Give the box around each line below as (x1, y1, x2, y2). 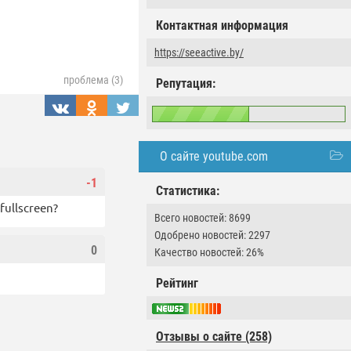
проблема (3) (63, 74, 123, 87)
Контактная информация (156, 18, 288, 33)
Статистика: (156, 183, 219, 198)
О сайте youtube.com (160, 149, 268, 164)
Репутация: (156, 76, 215, 91)
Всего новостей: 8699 (154, 212, 251, 224)
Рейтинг (156, 276, 198, 291)
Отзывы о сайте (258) (156, 329, 272, 345)
